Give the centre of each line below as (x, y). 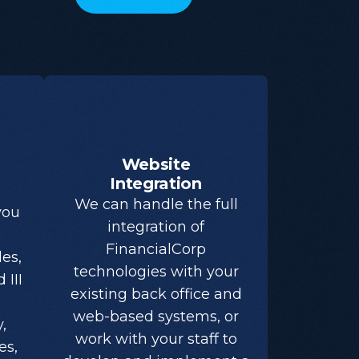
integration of (156, 227)
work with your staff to (156, 339)
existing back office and (156, 294)
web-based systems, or (156, 317)
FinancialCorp (156, 250)
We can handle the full (156, 205)
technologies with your (156, 272)
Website (156, 165)
